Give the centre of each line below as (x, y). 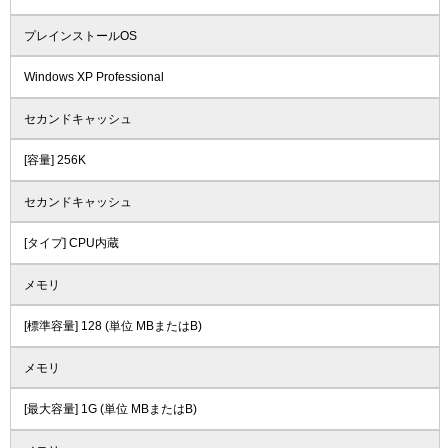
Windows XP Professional (93, 77)
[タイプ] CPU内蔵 (71, 243)
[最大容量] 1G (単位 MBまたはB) (110, 409)
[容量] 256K (54, 160)
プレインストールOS (80, 35)
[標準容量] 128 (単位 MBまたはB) (112, 326)
